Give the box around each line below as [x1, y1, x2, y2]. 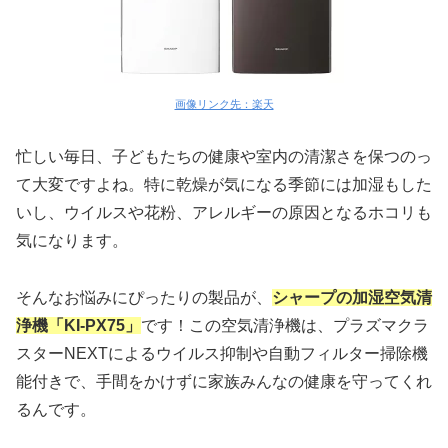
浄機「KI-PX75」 [16, 317, 141, 335]
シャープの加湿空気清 [272, 289, 432, 307]
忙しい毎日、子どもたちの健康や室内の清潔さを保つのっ [16, 148, 432, 166]
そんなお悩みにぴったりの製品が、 [16, 289, 272, 307]
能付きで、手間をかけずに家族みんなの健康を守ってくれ [16, 373, 432, 391]
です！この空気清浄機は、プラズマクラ [141, 317, 429, 335]
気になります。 [16, 232, 128, 250]
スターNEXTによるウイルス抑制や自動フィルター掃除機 [16, 345, 428, 363]
